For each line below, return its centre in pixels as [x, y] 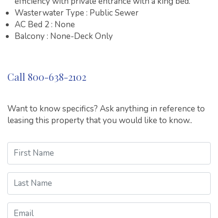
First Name [27, 147]
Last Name [26, 177]
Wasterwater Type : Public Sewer [77, 13]
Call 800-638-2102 [47, 76]
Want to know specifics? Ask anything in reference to [106, 109]
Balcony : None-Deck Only [64, 36]
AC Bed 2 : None [45, 24]
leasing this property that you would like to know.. [100, 120]
